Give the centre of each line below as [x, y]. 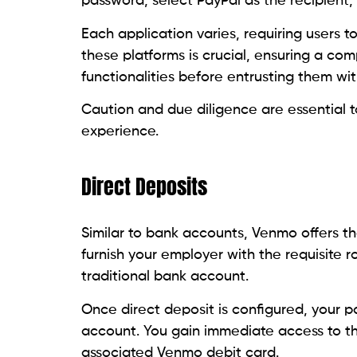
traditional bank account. [165, 277]
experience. [120, 132]
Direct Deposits [144, 187]
